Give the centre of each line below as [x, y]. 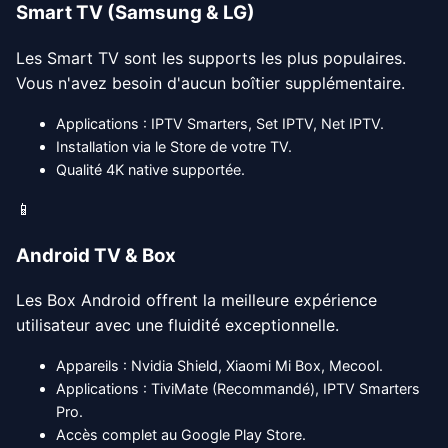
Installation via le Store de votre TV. [174, 146]
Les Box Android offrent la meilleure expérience [196, 300]
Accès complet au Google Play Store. [181, 435]
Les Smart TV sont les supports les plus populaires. [211, 57]
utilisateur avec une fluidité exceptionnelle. [177, 325]
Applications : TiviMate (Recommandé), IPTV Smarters [238, 389]
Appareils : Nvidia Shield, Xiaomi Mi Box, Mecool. [219, 366]
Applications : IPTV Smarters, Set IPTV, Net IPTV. [220, 123]
